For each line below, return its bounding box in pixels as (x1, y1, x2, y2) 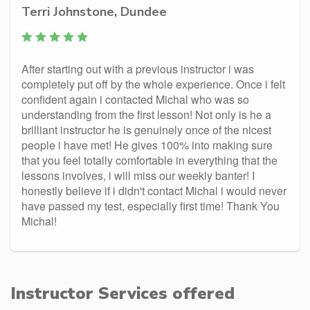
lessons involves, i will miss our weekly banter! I (21, 167, 255, 183)
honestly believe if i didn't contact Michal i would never (21, 183, 286, 199)
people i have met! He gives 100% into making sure (21, 137, 273, 153)
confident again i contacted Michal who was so (21, 91, 249, 107)
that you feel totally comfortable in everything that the (21, 152, 277, 168)
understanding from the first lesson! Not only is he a (21, 107, 271, 122)
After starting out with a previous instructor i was (21, 61, 254, 77)
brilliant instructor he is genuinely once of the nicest (21, 122, 271, 138)
